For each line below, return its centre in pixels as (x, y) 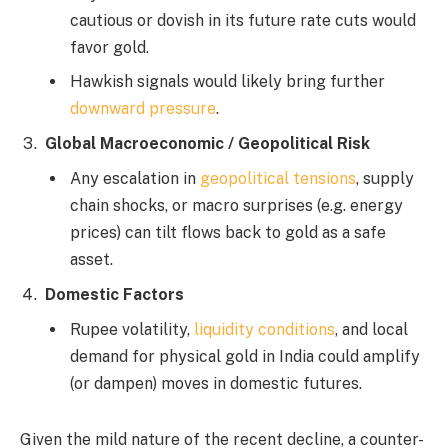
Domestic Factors (114, 294)
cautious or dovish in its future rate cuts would (243, 20)
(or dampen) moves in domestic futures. (216, 383)
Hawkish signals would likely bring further (227, 81)
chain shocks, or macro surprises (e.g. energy (236, 205)
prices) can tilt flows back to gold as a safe (228, 232)
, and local (371, 329)
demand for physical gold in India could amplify (245, 356)
